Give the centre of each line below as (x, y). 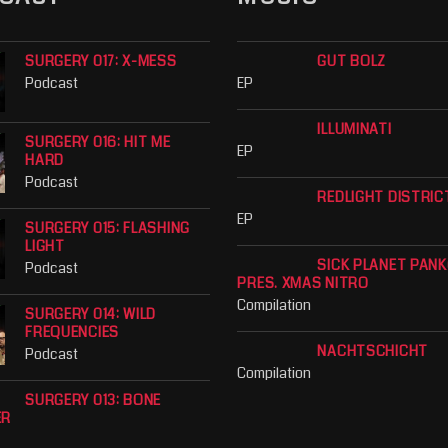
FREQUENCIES (72, 332)
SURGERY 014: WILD (91, 314)
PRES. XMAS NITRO (303, 283)
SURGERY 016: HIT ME (98, 141)
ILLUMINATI (354, 129)
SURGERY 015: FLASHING (107, 228)
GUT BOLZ (352, 60)
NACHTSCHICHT (372, 351)
